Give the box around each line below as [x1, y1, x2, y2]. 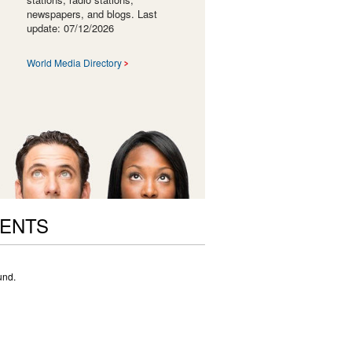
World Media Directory [26, 55, 122, 69]
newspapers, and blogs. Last [26, 5, 157, 21]
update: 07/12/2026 [26, 20, 114, 35]
